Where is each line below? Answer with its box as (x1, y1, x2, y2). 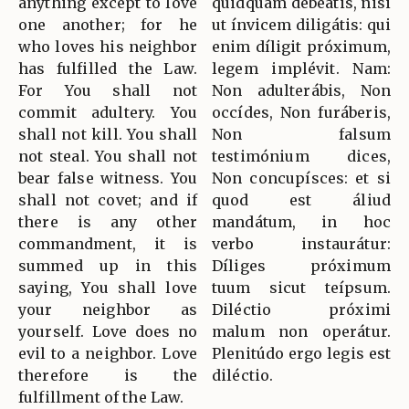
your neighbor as (18, 299, 197, 319)
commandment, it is (18, 234, 197, 253)
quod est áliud (212, 190, 391, 209)
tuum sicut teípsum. (212, 278, 391, 297)
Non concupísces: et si (212, 168, 391, 187)
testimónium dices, (212, 146, 391, 165)
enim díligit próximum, (212, 37, 391, 56)
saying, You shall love (18, 278, 197, 297)
